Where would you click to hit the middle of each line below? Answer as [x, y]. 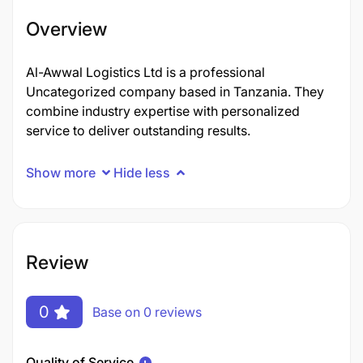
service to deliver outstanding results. [138, 130]
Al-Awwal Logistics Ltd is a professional [145, 72]
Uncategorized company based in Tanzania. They [175, 92]
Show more [61, 172]
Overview [66, 29]
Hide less [142, 172]
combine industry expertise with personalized [163, 111]
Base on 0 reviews [147, 312]
